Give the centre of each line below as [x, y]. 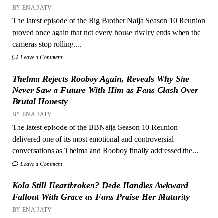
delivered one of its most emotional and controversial [93, 139]
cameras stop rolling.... [46, 44]
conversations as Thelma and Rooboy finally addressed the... [105, 150]
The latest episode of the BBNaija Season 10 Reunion [95, 127]
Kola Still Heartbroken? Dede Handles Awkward [100, 185]
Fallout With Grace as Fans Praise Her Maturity [101, 196]
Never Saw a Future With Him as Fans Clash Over [105, 90]
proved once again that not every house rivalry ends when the [106, 32]
